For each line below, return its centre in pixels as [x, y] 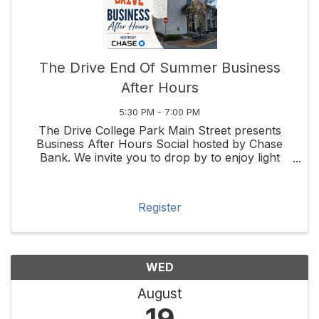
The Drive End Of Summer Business [159, 68]
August [159, 294]
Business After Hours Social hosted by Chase [159, 144]
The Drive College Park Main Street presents [159, 131]
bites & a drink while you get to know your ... [159, 171]
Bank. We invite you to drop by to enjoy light [159, 158]
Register [159, 208]
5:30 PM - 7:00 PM [159, 113]
